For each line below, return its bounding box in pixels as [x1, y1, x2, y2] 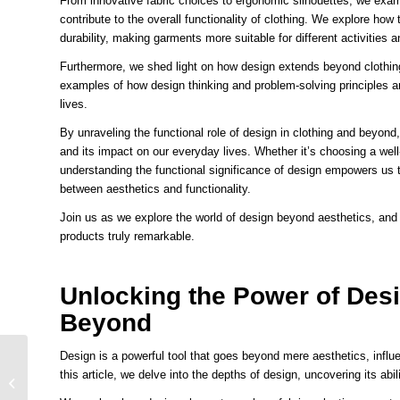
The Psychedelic [31, 350, 118, 364]
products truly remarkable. [60, 229, 195, 243]
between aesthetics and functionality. [60, 181, 251, 196]
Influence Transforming [31, 369, 150, 383]
